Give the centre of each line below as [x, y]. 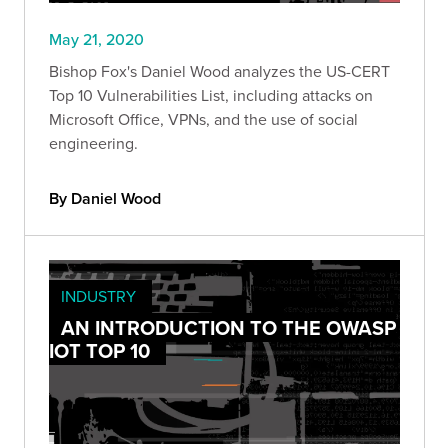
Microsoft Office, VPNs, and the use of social [203, 118]
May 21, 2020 [96, 38]
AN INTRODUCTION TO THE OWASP [228, 327]
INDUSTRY [98, 295]
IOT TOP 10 [99, 350]
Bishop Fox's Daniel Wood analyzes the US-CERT [219, 70]
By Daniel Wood [105, 198]
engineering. [93, 142]
